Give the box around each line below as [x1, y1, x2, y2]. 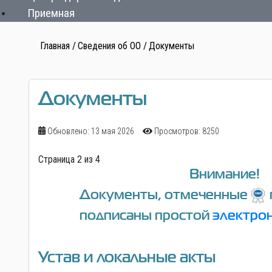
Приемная [27, 6, 75, 21]
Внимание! [189, 169, 260, 182]
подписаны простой [80, 210, 213, 223]
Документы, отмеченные [79, 189, 251, 202]
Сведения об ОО [78, 40, 141, 52]
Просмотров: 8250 [154, 126, 219, 137]
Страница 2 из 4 [38, 154, 100, 166]
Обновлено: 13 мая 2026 [47, 126, 134, 137]
